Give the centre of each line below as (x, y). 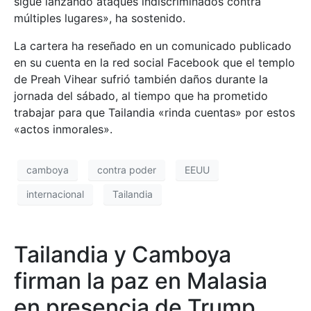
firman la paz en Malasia (141, 280)
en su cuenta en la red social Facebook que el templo (154, 62)
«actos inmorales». (63, 129)
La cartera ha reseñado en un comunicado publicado (153, 45)
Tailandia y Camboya (123, 254)
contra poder (127, 170)
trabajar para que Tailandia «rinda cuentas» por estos (154, 112)
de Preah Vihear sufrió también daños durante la (141, 79)
